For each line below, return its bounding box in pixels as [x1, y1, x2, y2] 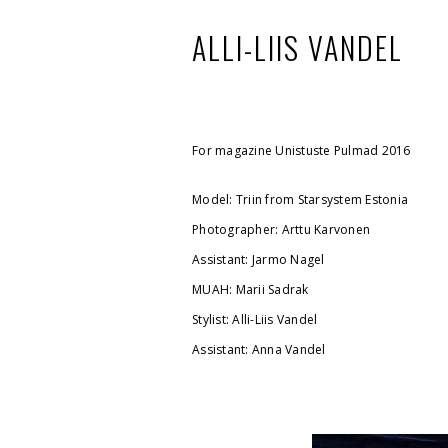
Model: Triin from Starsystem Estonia [192, 191, 408, 209]
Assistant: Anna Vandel [192, 341, 326, 359]
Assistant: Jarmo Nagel [192, 251, 325, 269]
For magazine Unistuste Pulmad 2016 [192, 142, 414, 159]
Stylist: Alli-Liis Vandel [192, 311, 318, 329]
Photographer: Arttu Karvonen [192, 221, 370, 239]
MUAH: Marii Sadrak [192, 281, 309, 299]
